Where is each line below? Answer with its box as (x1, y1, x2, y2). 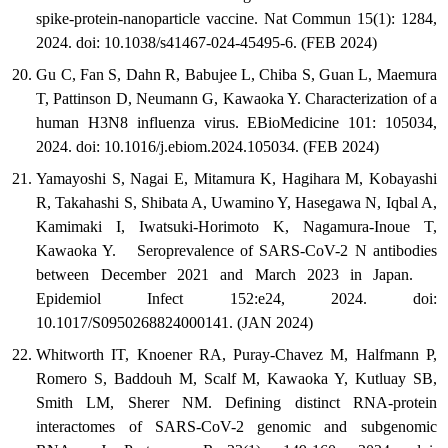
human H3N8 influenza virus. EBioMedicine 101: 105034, (36, 114, 437, 132)
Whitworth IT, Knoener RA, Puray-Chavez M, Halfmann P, (36, 346, 437, 364)
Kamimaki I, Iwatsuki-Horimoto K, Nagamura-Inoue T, (36, 218, 437, 236)
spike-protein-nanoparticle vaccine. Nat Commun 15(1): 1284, (36, 10, 437, 28)
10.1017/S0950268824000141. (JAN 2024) (36, 314, 314, 332)
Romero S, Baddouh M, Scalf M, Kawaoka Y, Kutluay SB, (36, 370, 437, 388)
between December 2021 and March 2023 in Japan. (36, 266, 437, 284)
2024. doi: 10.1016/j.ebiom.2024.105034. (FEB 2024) (36, 138, 380, 156)
